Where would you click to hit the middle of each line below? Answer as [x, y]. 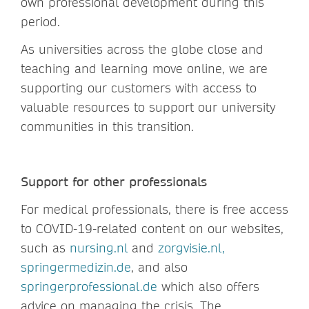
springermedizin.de [76, 267]
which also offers [208, 286]
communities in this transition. [107, 126]
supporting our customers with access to [139, 88]
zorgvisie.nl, [191, 248]
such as [45, 248]
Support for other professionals [114, 181]
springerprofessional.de [89, 286]
